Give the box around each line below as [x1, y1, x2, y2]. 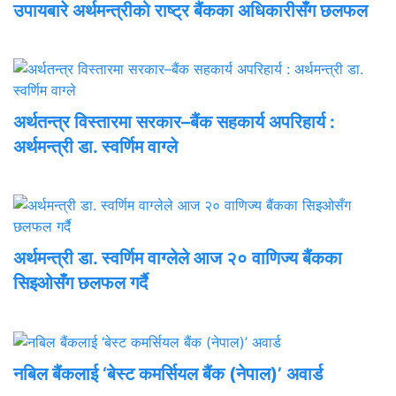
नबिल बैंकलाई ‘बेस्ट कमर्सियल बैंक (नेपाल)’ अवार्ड [13, 363, 323, 385]
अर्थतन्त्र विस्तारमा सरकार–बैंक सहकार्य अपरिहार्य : [13, 110, 335, 133]
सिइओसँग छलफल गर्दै [13, 271, 148, 293]
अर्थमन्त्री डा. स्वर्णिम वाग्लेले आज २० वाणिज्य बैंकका [13, 247, 342, 269]
